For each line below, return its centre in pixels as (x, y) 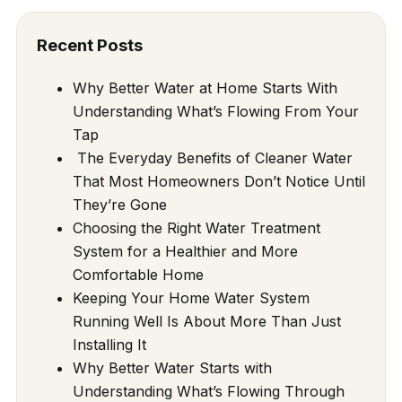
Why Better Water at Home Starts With (205, 87)
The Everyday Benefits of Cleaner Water (212, 157)
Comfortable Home (138, 274)
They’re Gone (119, 204)
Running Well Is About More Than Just (206, 321)
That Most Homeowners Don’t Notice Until (218, 181)
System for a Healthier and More (185, 251)
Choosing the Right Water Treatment (196, 227)
